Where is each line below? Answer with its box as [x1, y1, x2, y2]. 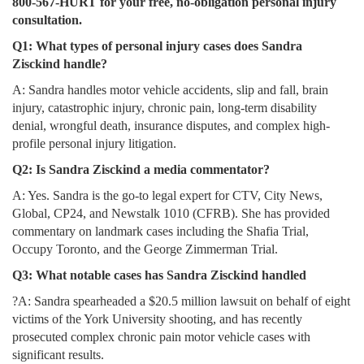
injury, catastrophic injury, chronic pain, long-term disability [12, 100, 317, 115]
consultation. [12, 12, 82, 27]
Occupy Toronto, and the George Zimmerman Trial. [12, 241, 278, 256]
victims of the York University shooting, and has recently [12, 311, 302, 326]
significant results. [12, 347, 104, 362]
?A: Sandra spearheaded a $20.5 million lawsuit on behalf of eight [12, 293, 350, 308]
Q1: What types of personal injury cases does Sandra [12, 38, 302, 53]
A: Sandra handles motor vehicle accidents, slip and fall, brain [12, 82, 328, 97]
